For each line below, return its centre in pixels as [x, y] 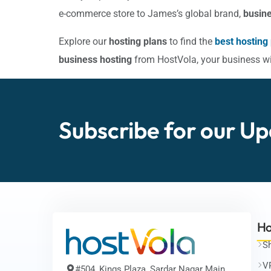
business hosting [95, 59]
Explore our [84, 41]
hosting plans [138, 41]
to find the [191, 41]
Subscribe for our [149, 130]
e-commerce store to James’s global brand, [151, 13]
